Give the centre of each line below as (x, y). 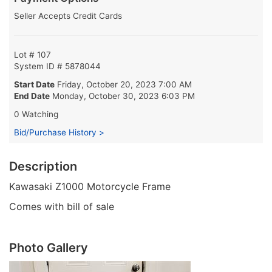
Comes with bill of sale (62, 206)
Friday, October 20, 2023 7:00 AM (124, 84)
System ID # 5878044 (57, 66)
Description (43, 166)
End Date (32, 96)
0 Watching (36, 114)
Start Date (34, 84)
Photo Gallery (49, 247)
